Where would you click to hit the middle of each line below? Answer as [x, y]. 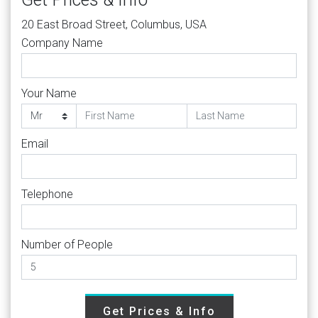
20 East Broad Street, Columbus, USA [114, 24]
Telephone [47, 194]
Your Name [49, 93]
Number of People [67, 244]
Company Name [62, 43]
